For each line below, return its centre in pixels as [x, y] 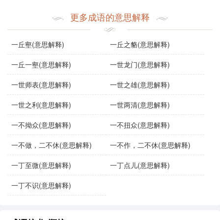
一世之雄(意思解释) [140, 85]
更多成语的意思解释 [110, 17]
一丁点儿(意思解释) [140, 165]
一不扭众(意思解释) [140, 125]
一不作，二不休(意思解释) [150, 145]
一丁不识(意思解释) [41, 185]
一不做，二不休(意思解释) [52, 145]
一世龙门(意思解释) [140, 65]
